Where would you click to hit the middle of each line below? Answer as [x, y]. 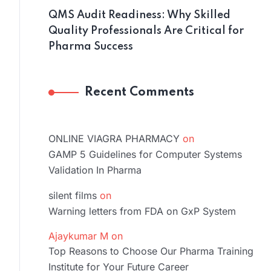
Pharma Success [91, 46]
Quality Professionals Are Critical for [146, 31]
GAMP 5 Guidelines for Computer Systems [145, 154]
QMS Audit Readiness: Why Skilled [139, 15]
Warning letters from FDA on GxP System [142, 211]
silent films [73, 195]
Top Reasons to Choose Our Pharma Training [151, 251]
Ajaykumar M [78, 236]
